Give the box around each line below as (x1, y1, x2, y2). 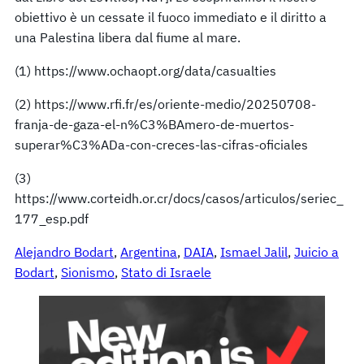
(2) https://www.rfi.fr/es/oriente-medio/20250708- (15, 95, 316, 112)
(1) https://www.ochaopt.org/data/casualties (15, 62, 276, 79)
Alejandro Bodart (15, 243, 114, 260)
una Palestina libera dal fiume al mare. (15, 28, 240, 45)
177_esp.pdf (15, 210, 89, 227)
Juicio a (294, 243, 339, 260)
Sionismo (61, 263, 115, 280)
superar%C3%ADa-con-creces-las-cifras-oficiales (15, 136, 308, 153)
